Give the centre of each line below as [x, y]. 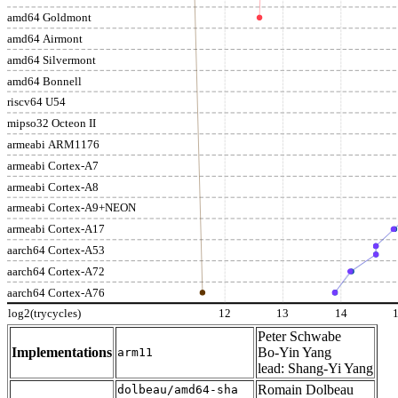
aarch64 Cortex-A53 [56, 250]
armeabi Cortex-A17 [56, 229]
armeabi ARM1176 [53, 144]
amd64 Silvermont [52, 60]
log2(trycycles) [44, 314]
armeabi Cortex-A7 [53, 165]
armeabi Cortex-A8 [53, 187]
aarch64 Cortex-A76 [56, 292]
